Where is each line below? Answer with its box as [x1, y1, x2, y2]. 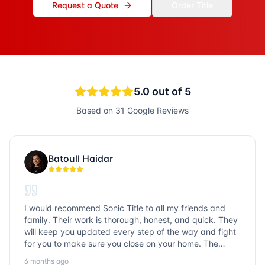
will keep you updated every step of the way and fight [24, 227, 236, 237]
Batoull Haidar [48, 153, 113, 165]
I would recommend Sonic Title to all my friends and [24, 203, 225, 214]
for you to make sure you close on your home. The [24, 238, 218, 249]
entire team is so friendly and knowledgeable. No [24, 250, 215, 261]
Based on [76, 105, 115, 116]
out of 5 [149, 85, 191, 98]
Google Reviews [125, 105, 189, 116]
